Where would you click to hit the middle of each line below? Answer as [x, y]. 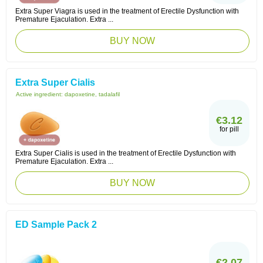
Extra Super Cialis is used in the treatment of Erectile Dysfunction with [126, 153]
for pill [229, 129]
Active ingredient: [40, 94]
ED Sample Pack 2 [56, 225]
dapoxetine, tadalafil [92, 94]
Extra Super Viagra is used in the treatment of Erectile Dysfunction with [127, 11]
